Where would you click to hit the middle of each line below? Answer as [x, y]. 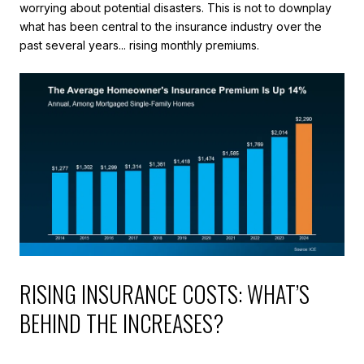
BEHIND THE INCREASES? [121, 323]
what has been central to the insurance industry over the [171, 26]
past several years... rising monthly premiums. [139, 45]
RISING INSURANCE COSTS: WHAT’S [165, 293]
